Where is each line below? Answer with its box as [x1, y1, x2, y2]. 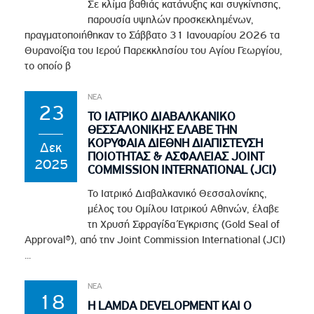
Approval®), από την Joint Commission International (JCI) [25, 233, 286, 246]
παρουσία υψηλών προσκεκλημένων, [88, 13, 254, 26]
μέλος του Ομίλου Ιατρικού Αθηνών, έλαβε [88, 202, 280, 215]
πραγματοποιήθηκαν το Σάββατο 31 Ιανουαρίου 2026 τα [25, 28, 280, 41]
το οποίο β [25, 59, 71, 72]
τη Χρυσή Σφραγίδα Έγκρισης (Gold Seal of [88, 217, 280, 231]
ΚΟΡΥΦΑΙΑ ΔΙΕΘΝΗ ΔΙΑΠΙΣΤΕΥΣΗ [88, 135, 264, 150]
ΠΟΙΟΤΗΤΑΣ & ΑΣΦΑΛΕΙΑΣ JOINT [88, 149, 265, 163]
